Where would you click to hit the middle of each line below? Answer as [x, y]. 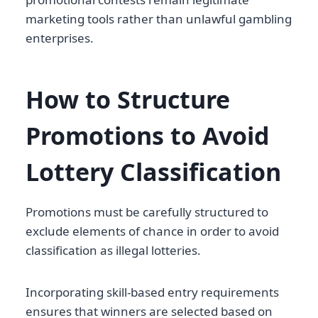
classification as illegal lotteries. [113, 251]
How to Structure [128, 100]
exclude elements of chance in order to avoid [152, 231]
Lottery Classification [153, 172]
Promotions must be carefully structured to [147, 212]
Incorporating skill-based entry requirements [152, 292]
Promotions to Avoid [148, 136]
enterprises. [60, 38]
